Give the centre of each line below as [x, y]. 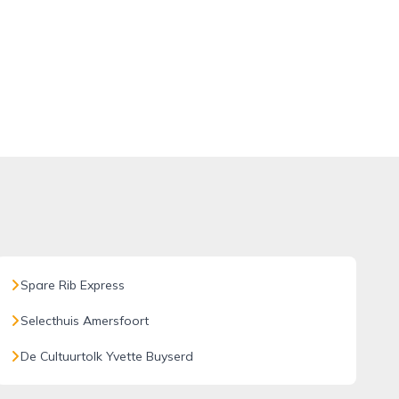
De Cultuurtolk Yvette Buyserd [106, 356]
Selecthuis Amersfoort [84, 321]
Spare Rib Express [72, 285]
